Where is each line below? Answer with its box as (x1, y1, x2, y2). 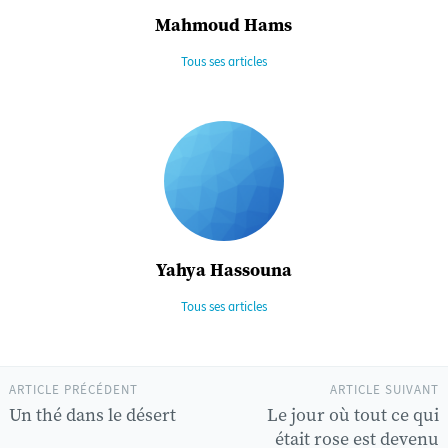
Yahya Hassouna (155, 258, 292, 281)
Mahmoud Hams (155, 13, 293, 36)
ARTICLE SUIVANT (330, 381, 439, 397)
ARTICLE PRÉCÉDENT (9, 381, 138, 397)
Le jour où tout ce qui (267, 403, 439, 427)
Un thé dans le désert (9, 403, 176, 427)
